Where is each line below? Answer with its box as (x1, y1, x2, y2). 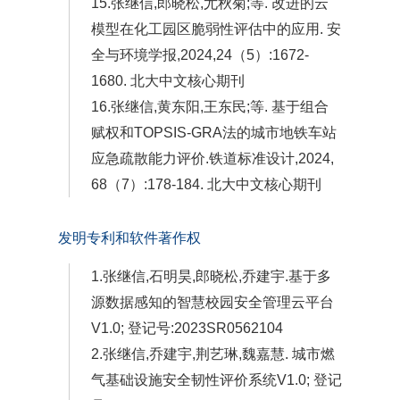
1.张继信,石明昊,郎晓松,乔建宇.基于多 (91, 269, 331, 285)
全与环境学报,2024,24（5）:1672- (91, 47, 309, 63)
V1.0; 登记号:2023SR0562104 (91, 321, 283, 337)
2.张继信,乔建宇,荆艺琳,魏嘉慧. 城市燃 (91, 346, 335, 362)
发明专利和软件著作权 (58, 230, 201, 246)
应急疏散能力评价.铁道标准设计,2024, (91, 151, 334, 167)
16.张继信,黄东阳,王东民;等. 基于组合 (91, 99, 329, 115)
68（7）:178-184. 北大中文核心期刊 (91, 177, 321, 193)
